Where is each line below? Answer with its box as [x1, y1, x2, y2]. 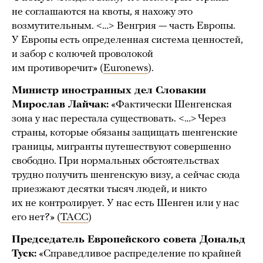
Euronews [103, 62, 148, 74]
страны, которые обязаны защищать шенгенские [12, 127, 238, 139]
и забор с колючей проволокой [12, 48, 153, 60]
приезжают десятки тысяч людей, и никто [12, 183, 207, 195]
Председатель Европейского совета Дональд [12, 234, 245, 245]
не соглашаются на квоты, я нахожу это [12, 6, 193, 18]
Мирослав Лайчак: [12, 99, 109, 110]
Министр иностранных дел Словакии [12, 85, 206, 96]
